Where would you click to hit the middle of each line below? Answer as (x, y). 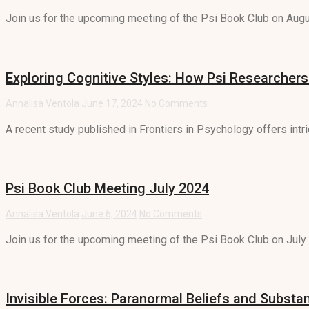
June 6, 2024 (109, 213)
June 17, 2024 (112, 103)
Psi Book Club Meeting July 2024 (107, 189)
